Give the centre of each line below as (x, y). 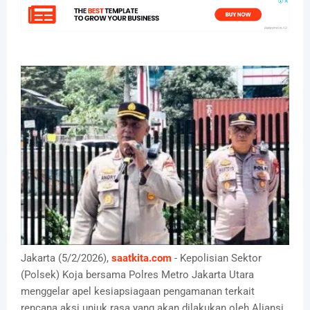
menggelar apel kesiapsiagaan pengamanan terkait (138, 291)
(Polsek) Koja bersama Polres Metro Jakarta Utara (137, 274)
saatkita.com (142, 258)
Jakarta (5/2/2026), (66, 258)
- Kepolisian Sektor (217, 258)
